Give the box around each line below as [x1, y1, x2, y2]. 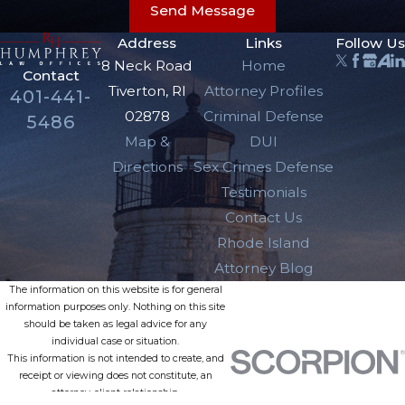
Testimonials [221, 184, 306, 202]
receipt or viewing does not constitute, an [18, 370, 212, 382]
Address [118, 34, 177, 52]
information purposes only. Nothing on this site [5, 301, 225, 314]
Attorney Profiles [204, 82, 324, 100]
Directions [111, 158, 183, 176]
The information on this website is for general [8, 284, 222, 297]
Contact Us [225, 209, 303, 227]
